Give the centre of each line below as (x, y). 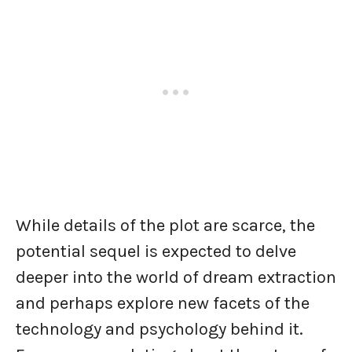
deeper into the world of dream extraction (176, 277)
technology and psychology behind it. (159, 329)
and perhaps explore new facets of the (163, 303)
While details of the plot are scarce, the (165, 225)
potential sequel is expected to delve (156, 251)
